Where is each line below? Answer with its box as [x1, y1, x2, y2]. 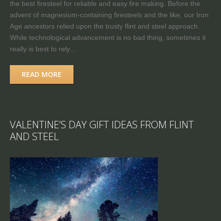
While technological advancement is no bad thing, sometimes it [10, 33, 206, 41]
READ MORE [22, 69, 62, 79]
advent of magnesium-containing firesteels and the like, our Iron [10, 10, 209, 19]
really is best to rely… [10, 44, 77, 53]
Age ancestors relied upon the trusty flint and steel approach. [10, 22, 200, 30]
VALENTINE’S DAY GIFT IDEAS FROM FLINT [10, 117, 194, 131]
